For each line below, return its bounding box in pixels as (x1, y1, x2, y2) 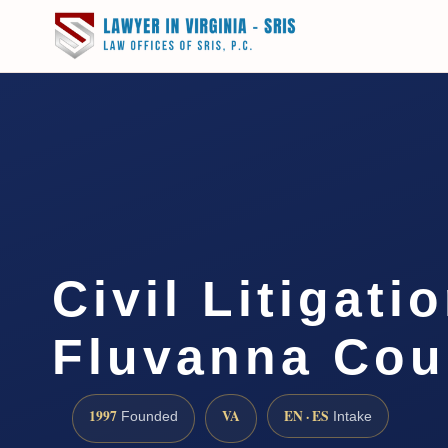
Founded (117, 408, 178, 424)
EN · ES (284, 405, 329, 426)
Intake (329, 408, 372, 424)
